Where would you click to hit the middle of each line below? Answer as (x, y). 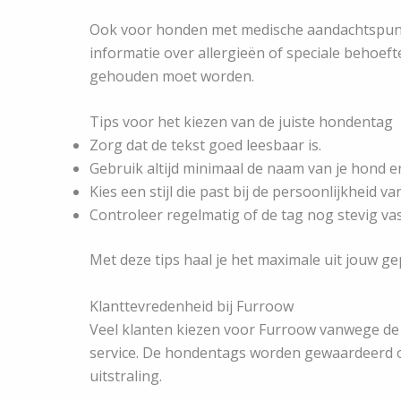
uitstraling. (126, 375)
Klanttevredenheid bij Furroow (192, 306)
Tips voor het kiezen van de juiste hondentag (241, 122)
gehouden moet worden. (172, 76)
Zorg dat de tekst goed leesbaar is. (205, 145)
